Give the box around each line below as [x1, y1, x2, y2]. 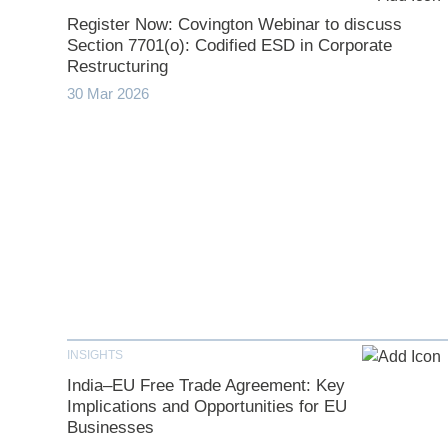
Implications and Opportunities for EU [67, 397, 348, 417]
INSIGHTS [67, 348, 124, 363]
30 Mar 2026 [67, 85, 150, 103]
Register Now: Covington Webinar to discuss [67, 15, 403, 35]
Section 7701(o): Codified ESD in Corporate [67, 36, 393, 56]
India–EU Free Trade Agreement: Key [67, 376, 346, 396]
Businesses [67, 418, 155, 438]
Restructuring [67, 57, 169, 77]
